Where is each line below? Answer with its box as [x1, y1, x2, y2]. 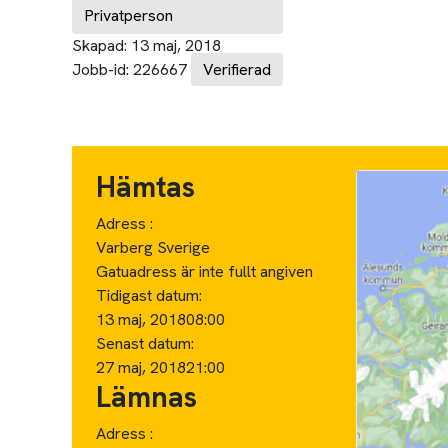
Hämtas [96, 167, 195, 206]
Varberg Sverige [96, 236, 210, 258]
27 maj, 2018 [96, 356, 186, 378]
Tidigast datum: [96, 284, 202, 306]
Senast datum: [96, 332, 194, 354]
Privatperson [84, 4, 173, 26]
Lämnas [96, 377, 197, 416]
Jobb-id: [72, 58, 129, 80]
